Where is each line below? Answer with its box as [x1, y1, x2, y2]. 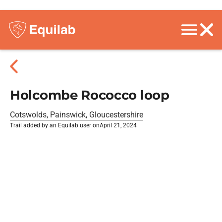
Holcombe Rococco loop [10, 87, 169, 103]
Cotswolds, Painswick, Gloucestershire [10, 110, 143, 119]
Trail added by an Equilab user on [10, 122, 100, 129]
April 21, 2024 [100, 122, 137, 129]
